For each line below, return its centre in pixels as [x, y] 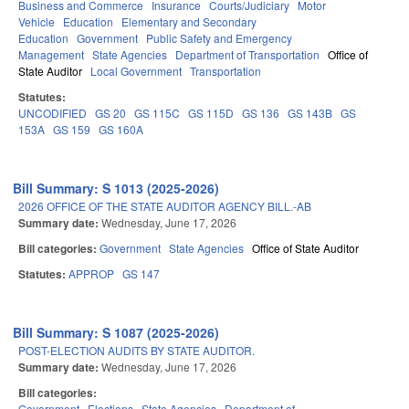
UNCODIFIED [52, 113]
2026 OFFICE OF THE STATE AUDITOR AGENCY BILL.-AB [165, 206]
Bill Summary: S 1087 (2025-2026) [116, 333]
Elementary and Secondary [189, 22]
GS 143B [310, 113]
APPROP [91, 274]
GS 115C [157, 113]
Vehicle [37, 22]
